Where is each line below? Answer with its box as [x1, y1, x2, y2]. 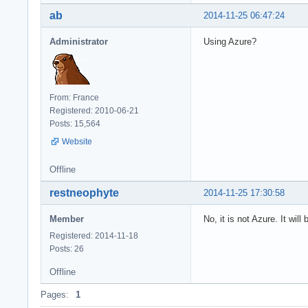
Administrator [49, 36, 108, 47]
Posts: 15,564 [49, 118, 100, 129]
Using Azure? [203, 36, 256, 47]
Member [49, 213, 84, 224]
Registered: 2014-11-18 [49, 230, 138, 241]
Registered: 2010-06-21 [49, 105, 139, 115]
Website [62, 136, 92, 146]
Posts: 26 [49, 243, 84, 254]
